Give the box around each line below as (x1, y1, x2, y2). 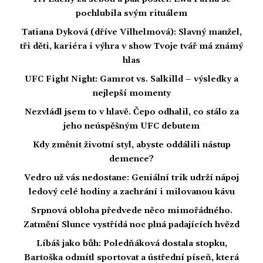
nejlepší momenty (92, 87, 171, 99)
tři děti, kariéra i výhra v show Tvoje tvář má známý (20, 41, 243, 52)
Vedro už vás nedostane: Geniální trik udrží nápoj (24, 172, 239, 183)
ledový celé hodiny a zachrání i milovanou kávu (28, 186, 235, 197)
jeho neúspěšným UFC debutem (63, 120, 200, 131)
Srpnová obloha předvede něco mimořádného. (31, 205, 232, 216)
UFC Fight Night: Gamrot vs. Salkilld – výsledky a (25, 73, 238, 85)
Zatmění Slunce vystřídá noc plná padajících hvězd (23, 219, 240, 230)
